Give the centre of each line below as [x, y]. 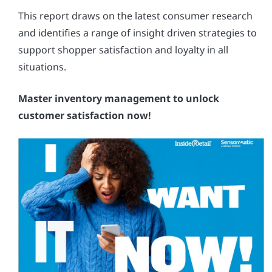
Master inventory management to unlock [119, 98]
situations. [42, 67]
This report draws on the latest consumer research [135, 16]
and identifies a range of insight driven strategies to [138, 33]
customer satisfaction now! [85, 115]
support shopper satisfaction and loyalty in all [123, 50]
